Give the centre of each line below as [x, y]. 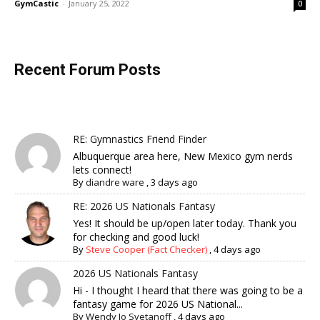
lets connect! [102, 169]
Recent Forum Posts [87, 69]
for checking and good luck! [136, 236]
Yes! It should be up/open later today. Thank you [185, 223]
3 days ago [175, 182]
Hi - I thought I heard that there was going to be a [188, 290]
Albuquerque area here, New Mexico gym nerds [183, 156]
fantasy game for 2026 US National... [158, 304]
